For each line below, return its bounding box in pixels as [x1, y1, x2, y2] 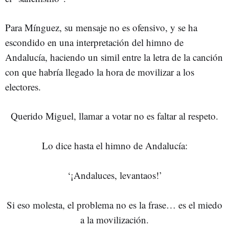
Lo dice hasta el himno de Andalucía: [41, 139, 188, 152]
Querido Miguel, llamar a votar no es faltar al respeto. [11, 109, 218, 122]
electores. [5, 80, 41, 93]
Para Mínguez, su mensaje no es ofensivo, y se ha [5, 20, 197, 34]
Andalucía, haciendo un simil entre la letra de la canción [5, 50, 223, 63]
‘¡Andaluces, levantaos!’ [67, 168, 162, 181]
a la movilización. [80, 213, 149, 226]
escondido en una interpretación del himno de [5, 35, 184, 49]
